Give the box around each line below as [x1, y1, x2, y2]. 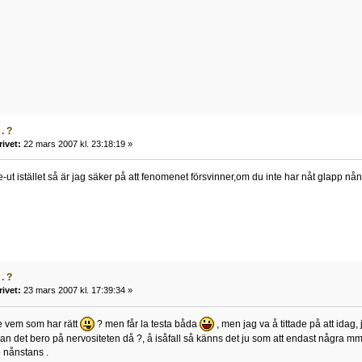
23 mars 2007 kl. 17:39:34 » [20, 285, 133, 296]
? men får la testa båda [94, 318, 200, 330]
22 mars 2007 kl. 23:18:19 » [20, 138, 133, 149]
